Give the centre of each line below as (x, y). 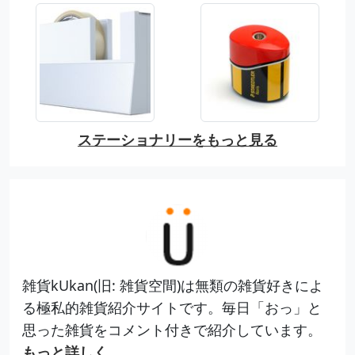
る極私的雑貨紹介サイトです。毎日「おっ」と (172, 307)
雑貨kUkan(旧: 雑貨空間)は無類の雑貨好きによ (173, 285)
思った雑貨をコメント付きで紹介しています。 (172, 329)
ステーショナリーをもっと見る (177, 139)
